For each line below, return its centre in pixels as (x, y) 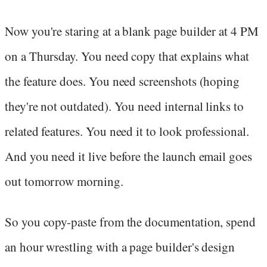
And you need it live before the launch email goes (128, 156)
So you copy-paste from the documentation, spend (131, 221)
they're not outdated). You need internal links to (124, 106)
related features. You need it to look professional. (127, 131)
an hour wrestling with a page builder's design (120, 246)
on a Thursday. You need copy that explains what (127, 56)
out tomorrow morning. (64, 181)
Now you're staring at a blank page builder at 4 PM (132, 31)
